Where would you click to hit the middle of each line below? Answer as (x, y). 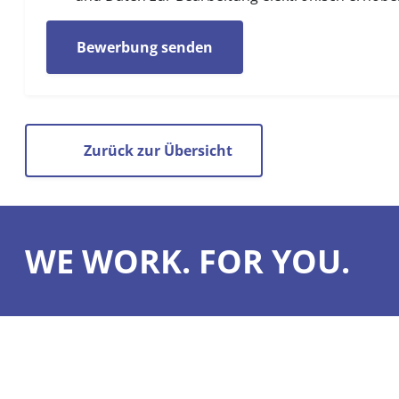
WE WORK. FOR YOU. (187, 261)
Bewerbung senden (145, 47)
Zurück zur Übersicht (158, 151)
